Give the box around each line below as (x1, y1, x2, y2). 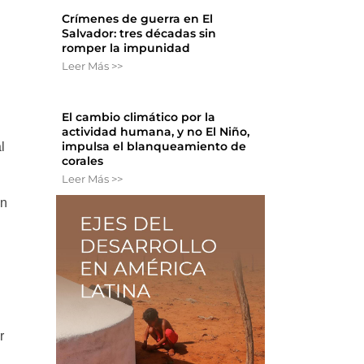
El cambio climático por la (62, 110, 216, 125)
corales (62, 154, 104, 169)
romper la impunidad (62, 41, 191, 56)
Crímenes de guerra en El (62, 11, 214, 27)
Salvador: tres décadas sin (62, 26, 217, 41)
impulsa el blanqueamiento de (62, 139, 247, 154)
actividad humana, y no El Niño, (62, 124, 250, 140)
